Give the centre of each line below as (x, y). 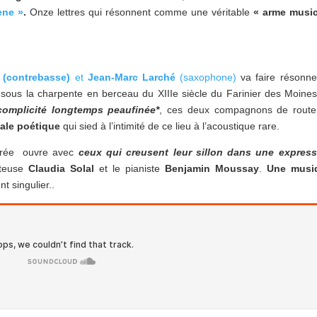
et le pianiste (127, 169)
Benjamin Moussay (209, 169)
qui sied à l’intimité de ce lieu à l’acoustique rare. (170, 126)
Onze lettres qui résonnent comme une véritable (140, 12)
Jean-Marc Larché (131, 77)
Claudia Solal (61, 169)
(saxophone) (206, 77)
